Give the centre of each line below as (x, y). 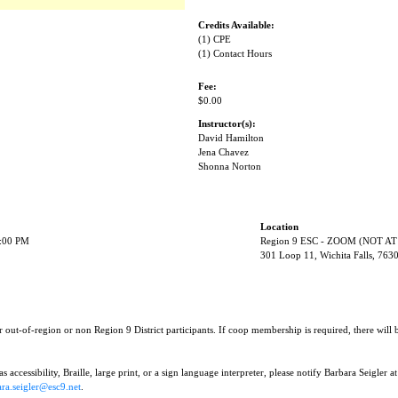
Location (280, 227)
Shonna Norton (230, 167)
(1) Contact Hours (235, 54)
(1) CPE (215, 40)
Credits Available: (237, 25)
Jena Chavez (224, 152)
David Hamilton (231, 138)
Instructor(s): (227, 124)
